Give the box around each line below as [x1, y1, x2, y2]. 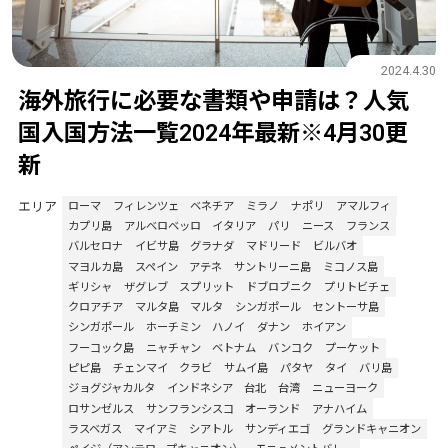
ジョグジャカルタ [67, 381, 155, 396]
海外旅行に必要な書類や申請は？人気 [17, 87, 409, 116]
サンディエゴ [245, 421, 311, 436]
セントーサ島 [313, 300, 380, 315]
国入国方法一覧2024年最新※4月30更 [17, 119, 408, 148]
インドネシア [166, 381, 233, 396]
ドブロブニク [246, 279, 313, 294]
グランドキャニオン [322, 421, 422, 436]
